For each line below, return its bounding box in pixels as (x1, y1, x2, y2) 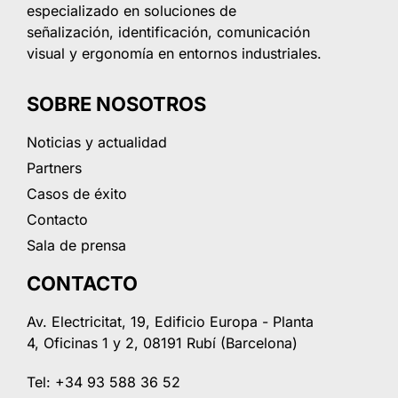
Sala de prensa (27, 235, 126, 254)
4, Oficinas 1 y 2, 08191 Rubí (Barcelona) (27, 333, 298, 352)
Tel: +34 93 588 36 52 (27, 372, 180, 391)
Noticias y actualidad (27, 132, 167, 151)
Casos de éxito (27, 184, 127, 203)
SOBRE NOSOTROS (27, 92, 206, 115)
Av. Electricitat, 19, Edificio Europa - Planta (27, 312, 314, 330)
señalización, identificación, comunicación (27, 22, 310, 41)
